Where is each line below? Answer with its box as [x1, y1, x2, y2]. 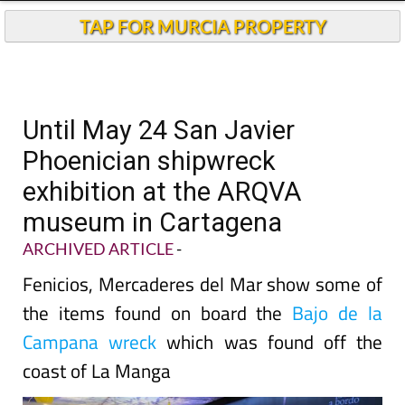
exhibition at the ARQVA [23, 176, 302, 207]
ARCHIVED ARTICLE [23, 239, 174, 259]
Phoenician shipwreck [23, 146, 276, 176]
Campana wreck [23, 327, 157, 356]
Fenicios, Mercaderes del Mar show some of [23, 269, 382, 298]
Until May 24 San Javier [23, 115, 295, 146]
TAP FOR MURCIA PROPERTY [79, 15, 326, 37]
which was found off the [156, 327, 383, 356]
